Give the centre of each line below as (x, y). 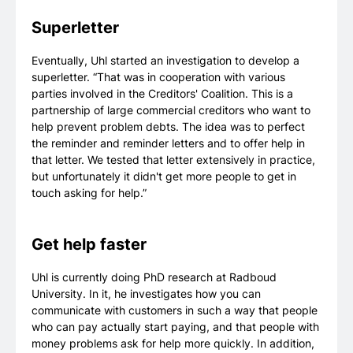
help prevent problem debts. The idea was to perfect (168, 127)
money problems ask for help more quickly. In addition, (173, 344)
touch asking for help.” (89, 193)
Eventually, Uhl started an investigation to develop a (165, 61)
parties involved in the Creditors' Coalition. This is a (162, 94)
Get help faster (89, 245)
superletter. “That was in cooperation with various (158, 77)
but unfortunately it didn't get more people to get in (164, 176)
